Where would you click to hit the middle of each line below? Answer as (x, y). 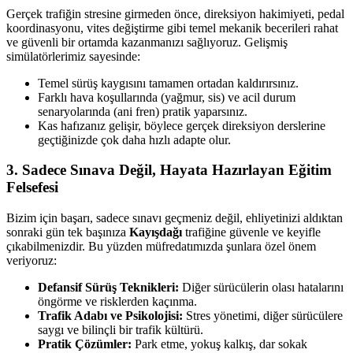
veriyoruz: (32, 260)
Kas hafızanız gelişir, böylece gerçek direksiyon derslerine (182, 125)
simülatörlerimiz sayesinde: (73, 56)
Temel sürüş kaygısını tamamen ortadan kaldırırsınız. (168, 83)
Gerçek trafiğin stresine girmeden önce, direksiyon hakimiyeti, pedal (175, 13)
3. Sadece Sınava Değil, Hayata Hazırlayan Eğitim (169, 170)
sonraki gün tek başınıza (68, 232)
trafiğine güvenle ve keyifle (251, 232)
